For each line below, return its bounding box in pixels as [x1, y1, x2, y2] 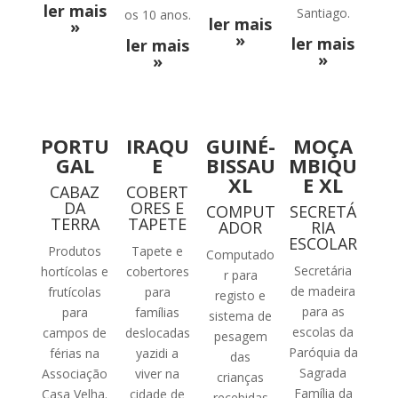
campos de [43, 324, 107, 342]
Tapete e [131, 243, 184, 260]
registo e [215, 287, 267, 305]
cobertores [125, 263, 189, 281]
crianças [217, 369, 265, 386]
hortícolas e [41, 263, 109, 281]
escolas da [292, 323, 354, 341]
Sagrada [299, 364, 347, 382]
